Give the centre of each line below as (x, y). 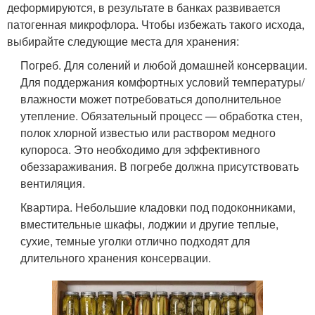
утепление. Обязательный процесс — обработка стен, (162, 115)
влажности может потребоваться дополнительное (151, 98)
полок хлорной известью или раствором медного (148, 132)
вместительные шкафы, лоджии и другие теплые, (150, 224)
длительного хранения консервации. (116, 257)
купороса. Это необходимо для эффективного (141, 149)
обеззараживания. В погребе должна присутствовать (160, 166)
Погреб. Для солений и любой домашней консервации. (164, 65)
